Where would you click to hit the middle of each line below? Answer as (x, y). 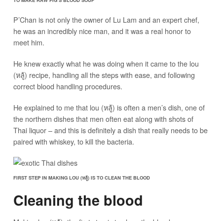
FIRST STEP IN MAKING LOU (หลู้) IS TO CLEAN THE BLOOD (81, 177)
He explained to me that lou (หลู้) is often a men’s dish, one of (109, 107)
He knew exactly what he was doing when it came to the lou (106, 63)
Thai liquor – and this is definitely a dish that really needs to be (110, 130)
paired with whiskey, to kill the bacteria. (74, 141)
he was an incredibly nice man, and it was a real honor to (102, 31)
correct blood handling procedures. (68, 86)
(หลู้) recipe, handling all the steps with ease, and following (104, 74)
